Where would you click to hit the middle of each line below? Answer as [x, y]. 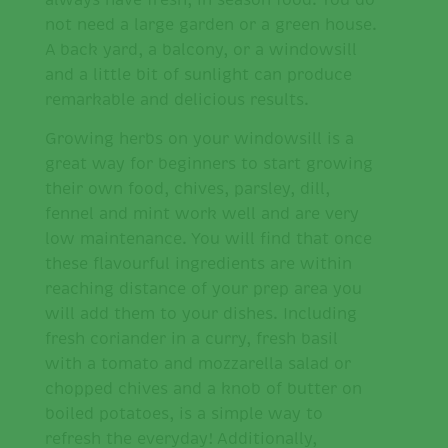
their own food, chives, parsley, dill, [187, 189]
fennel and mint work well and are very [202, 214]
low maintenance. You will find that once [208, 239]
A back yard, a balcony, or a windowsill [201, 50]
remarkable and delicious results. [177, 100]
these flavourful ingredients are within [198, 264]
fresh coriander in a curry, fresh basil [191, 339]
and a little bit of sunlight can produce [198, 75]
